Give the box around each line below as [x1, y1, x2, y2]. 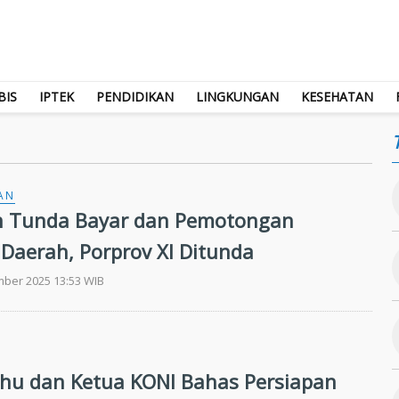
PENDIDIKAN [96, 87, 174, 105]
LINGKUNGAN [196, 87, 279, 105]
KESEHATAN [301, 87, 373, 105]
